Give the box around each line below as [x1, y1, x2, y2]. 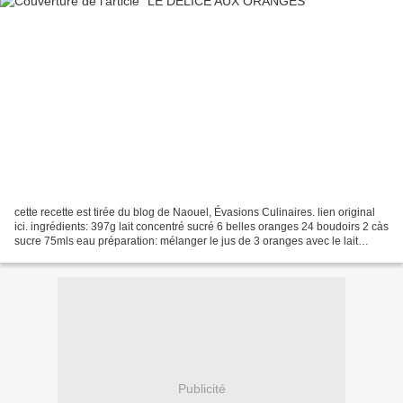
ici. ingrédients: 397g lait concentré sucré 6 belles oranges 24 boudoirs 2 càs [14, 219, 389, 233]
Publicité [177, 381, 226, 397]
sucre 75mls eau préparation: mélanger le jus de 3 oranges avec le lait [14, 234, 358, 247]
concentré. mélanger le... [14, 248, 135, 262]
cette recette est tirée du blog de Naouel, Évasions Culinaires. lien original [14, 205, 375, 219]
